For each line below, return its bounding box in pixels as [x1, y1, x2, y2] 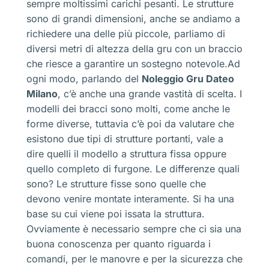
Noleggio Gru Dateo [142, 72, 234, 85]
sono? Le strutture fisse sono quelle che [26, 177, 206, 190]
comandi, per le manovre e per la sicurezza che [26, 252, 243, 265]
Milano [26, 87, 58, 100]
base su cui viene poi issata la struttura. [26, 207, 205, 220]
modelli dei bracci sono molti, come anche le [26, 102, 230, 115]
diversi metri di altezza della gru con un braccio [26, 42, 243, 55]
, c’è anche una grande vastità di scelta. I [58, 87, 242, 100]
